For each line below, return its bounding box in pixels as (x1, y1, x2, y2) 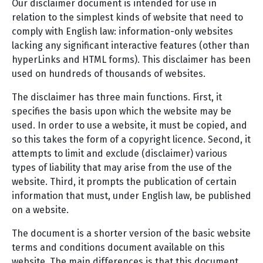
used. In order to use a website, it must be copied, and (12, 120, 247, 131)
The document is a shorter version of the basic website (12, 228, 251, 239)
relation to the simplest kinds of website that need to (12, 12, 243, 23)
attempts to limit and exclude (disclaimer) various (12, 148, 227, 159)
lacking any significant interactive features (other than (12, 40, 249, 51)
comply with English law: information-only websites (12, 26, 233, 37)
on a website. (12, 204, 69, 215)
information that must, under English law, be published (12, 190, 251, 201)
